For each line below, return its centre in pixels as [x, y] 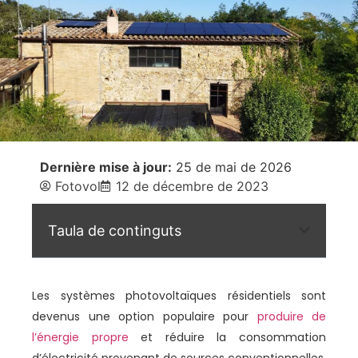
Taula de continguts [115, 230]
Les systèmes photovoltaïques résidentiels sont [179, 295]
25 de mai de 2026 [232, 167]
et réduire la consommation [227, 337]
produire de [291, 316]
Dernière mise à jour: [106, 167]
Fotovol [78, 186]
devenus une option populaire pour [145, 316]
